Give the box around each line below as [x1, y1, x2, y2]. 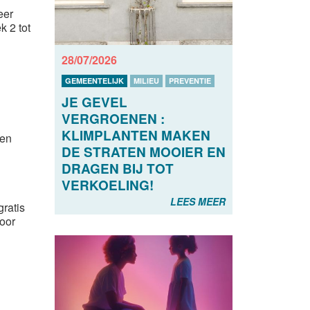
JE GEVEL [61, 93, 127, 112]
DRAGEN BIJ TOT [61, 159, 174, 179]
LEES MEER [170, 194, 226, 209]
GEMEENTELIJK [64, 75, 124, 86]
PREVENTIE [168, 75, 211, 86]
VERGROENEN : [61, 109, 165, 129]
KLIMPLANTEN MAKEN [61, 126, 210, 145]
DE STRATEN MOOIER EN [61, 143, 226, 162]
